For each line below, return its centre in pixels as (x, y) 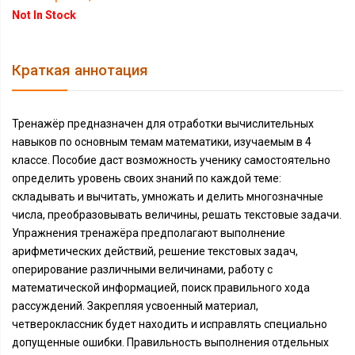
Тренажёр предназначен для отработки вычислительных (163, 124)
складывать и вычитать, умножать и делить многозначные (168, 197)
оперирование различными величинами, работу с (142, 269)
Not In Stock (44, 15)
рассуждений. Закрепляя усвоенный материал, (135, 306)
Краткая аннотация (80, 71)
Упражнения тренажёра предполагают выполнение (149, 233)
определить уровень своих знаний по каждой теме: (147, 178)
